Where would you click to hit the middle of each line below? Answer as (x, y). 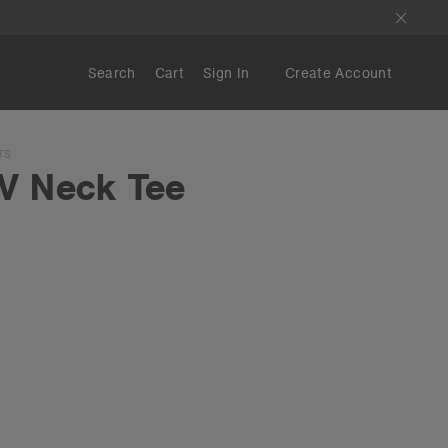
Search (111, 72)
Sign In (226, 72)
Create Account (338, 72)
